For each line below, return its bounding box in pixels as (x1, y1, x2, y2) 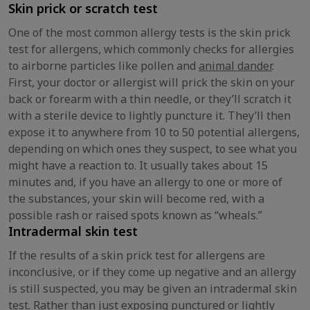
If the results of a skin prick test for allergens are (8, 248, 265, 263)
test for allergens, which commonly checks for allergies (8, 42, 294, 57)
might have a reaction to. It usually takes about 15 (8, 158, 268, 173)
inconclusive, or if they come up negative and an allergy (8, 264, 296, 280)
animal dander (199, 58, 272, 73)
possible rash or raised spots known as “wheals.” (8, 208, 262, 223)
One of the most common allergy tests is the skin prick (8, 25, 291, 40)
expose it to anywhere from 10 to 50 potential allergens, (8, 125, 300, 140)
